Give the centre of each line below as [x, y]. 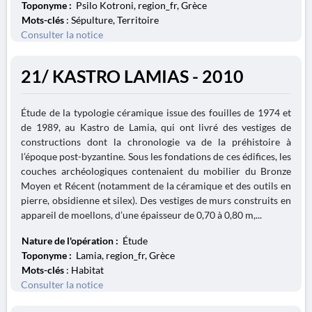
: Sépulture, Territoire [111, 20]
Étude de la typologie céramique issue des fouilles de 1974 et [156, 112]
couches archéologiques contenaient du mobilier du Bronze [156, 171]
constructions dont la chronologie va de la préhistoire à [156, 142]
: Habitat [84, 270]
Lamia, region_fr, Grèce [124, 255]
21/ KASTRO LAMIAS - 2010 [132, 76]
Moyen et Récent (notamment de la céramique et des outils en [156, 186]
